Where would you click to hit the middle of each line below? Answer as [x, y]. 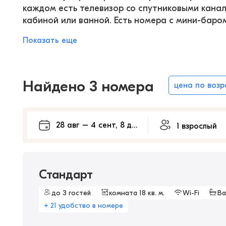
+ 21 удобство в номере [83, 206]
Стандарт [66, 175]
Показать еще [50, 40]
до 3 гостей [71, 193]
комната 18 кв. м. [137, 193]
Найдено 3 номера [88, 87]
